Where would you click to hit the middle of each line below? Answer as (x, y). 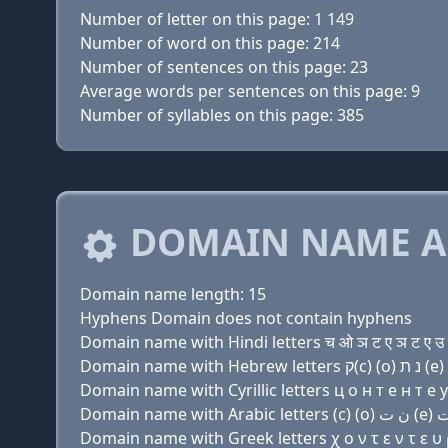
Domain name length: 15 (173, 294)
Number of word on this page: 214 (210, 43)
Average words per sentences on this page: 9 (250, 91)
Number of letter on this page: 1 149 (217, 19)
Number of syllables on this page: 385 (222, 115)
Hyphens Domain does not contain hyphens (246, 318)
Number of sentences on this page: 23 (224, 67)
